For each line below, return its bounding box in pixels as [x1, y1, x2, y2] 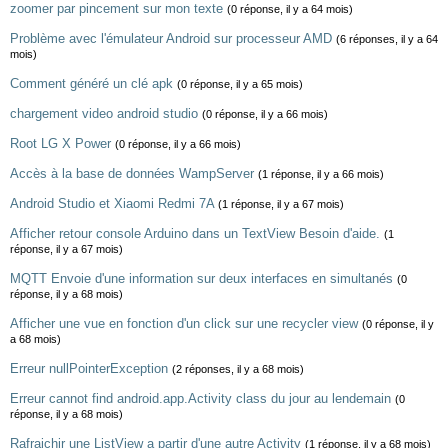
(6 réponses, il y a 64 [336, 33, 438, 45]
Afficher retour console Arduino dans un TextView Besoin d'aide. [10, 226, 380, 241]
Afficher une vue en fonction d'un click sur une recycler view [10, 316, 358, 331]
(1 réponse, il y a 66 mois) [258, 168, 384, 180]
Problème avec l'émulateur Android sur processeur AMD [10, 31, 332, 46]
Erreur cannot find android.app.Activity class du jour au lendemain [10, 391, 391, 406]
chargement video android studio [10, 106, 198, 121]
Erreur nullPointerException [10, 361, 168, 376]
